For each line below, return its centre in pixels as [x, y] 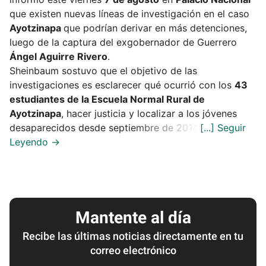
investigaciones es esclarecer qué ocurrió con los [122, 85]
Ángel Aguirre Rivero [58, 57]
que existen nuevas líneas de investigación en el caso [129, 14]
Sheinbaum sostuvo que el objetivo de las [103, 71]
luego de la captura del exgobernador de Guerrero [123, 42]
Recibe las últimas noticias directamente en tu [133, 236]
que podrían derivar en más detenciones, [155, 28]
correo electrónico [133, 251]
